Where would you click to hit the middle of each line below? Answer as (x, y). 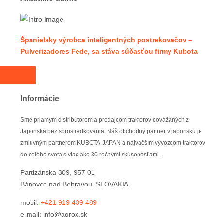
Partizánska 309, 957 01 (58, 172)
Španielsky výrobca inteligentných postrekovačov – (106, 40)
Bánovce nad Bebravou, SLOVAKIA (74, 184)
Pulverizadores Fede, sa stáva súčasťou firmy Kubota (109, 52)
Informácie (40, 99)
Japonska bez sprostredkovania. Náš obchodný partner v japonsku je (111, 131)
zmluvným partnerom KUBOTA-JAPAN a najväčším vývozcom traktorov (113, 143)
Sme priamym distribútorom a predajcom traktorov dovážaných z (105, 119)
